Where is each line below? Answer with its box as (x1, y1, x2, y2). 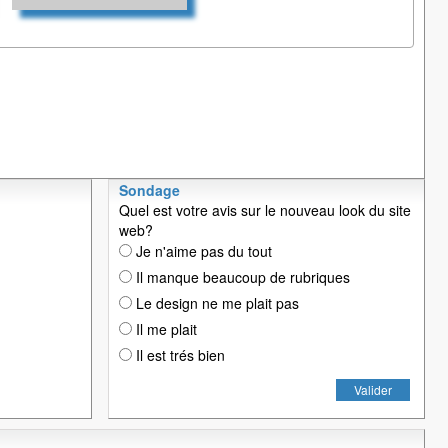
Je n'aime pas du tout (132, 240, 272, 261)
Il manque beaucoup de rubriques (132, 266, 350, 287)
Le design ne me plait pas (132, 292, 299, 313)
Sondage (119, 179, 180, 200)
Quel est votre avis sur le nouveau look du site (119, 199, 411, 220)
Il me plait (132, 318, 197, 339)
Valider (354, 380, 392, 398)
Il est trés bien (132, 344, 225, 365)
